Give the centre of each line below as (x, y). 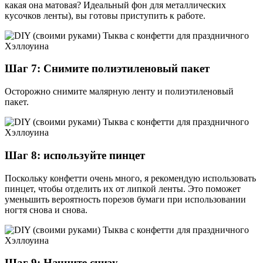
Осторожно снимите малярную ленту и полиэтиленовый (119, 92)
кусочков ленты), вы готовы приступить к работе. (105, 15)
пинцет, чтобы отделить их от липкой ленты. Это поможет (123, 188)
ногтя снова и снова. (46, 210)
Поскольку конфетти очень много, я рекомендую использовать (130, 178)
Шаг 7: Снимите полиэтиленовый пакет (107, 69)
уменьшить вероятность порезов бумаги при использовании (125, 199)
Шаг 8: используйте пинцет (75, 155)
